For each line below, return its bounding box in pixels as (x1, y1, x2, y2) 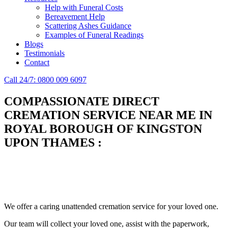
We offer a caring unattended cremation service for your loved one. (4, 202, 218, 211)
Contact (24, 58, 49, 67)
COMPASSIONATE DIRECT (4, 94, 159, 108)
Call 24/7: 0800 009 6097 (4, 75, 87, 84)
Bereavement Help (45, 12, 105, 21)
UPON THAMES (4, 135, 95, 149)
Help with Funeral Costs (45, 3, 123, 12)
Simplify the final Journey (4, 160, 147, 174)
